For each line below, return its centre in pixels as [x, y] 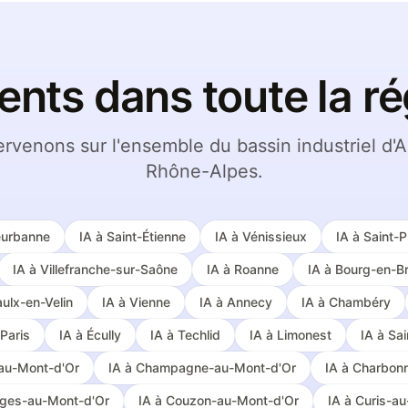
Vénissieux [275, 236]
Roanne [256, 269]
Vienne [150, 302]
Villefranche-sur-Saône [108, 269]
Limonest [304, 335]
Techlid [199, 335]
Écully [104, 335]
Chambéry [360, 302]
